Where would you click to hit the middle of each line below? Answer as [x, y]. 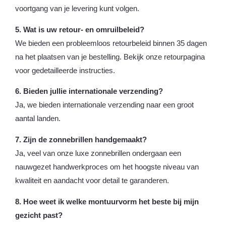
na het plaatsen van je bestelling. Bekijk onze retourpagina [110, 57]
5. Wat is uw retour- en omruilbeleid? [80, 30]
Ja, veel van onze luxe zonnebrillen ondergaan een [98, 154]
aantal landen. [38, 119]
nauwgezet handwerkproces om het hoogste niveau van [107, 167]
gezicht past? [39, 215]
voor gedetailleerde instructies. [65, 70]
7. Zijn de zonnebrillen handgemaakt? [81, 140]
